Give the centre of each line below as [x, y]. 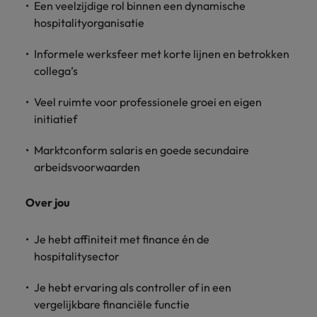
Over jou [48, 202]
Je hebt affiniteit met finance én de [122, 239]
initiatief [56, 119]
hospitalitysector [77, 256]
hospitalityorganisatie [89, 23]
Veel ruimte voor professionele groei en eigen [148, 102]
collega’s [56, 71]
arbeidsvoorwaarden [87, 167]
